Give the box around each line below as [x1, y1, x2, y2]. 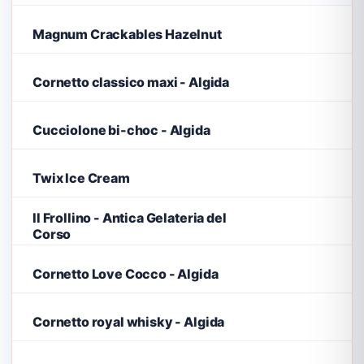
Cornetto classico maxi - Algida [32, 73, 230, 90]
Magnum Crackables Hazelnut [32, 25, 222, 42]
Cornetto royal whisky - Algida [32, 313, 225, 330]
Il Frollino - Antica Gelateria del [32, 209, 227, 226]
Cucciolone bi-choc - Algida [32, 121, 210, 138]
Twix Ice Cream [32, 169, 130, 186]
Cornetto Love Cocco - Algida [32, 265, 219, 282]
